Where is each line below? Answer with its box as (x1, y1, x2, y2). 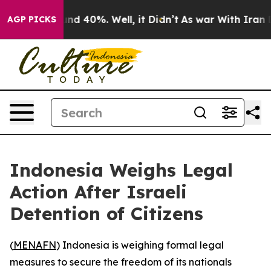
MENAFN (13, 239, 56, 251)
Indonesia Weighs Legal (10, 158, 233, 181)
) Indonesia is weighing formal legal (56, 239, 224, 251)
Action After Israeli (10, 180, 187, 203)
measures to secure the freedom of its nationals (10, 256, 232, 268)
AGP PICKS (7, 14, 56, 25)
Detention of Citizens (10, 202, 203, 225)
